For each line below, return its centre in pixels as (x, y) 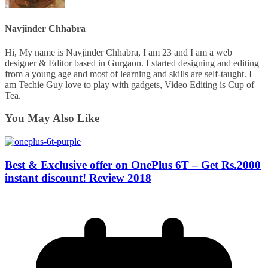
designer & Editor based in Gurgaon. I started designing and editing (132, 63)
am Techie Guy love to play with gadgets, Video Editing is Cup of (130, 84)
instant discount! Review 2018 (78, 178)
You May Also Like (52, 118)
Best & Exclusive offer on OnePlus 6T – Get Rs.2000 (133, 165)
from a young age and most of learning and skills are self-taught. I (128, 74)
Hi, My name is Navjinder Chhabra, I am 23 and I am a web (118, 52)
